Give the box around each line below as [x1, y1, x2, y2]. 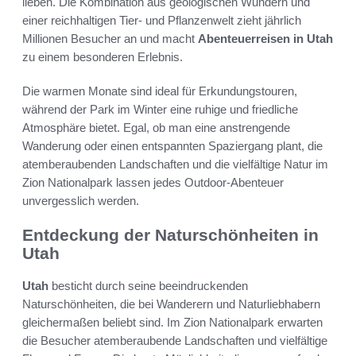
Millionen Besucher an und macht [22, 32, 198, 46]
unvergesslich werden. [22, 194, 139, 208]
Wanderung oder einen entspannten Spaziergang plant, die [22, 139, 323, 153]
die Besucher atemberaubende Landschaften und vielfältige [22, 333, 327, 347]
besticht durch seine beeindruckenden [48, 278, 248, 292]
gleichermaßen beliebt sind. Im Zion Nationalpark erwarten [22, 315, 323, 329]
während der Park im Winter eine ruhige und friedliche [22, 103, 298, 117]
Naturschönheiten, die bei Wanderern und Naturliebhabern [22, 296, 320, 311]
